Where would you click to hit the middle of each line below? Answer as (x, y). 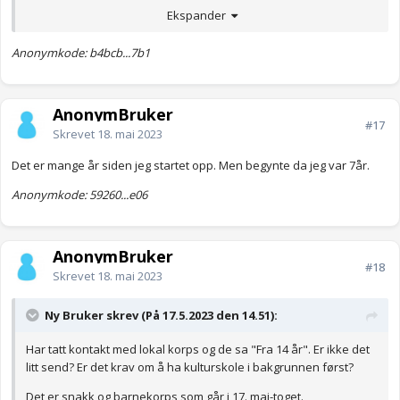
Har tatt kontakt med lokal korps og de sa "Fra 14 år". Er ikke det (198, 350)
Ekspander (199, 15)
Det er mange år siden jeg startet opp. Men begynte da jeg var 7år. (192, 166)
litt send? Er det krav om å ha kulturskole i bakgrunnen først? (190, 367)
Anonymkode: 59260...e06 (79, 195)
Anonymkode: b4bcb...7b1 (81, 52)
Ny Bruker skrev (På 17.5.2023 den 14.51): (161, 316)
